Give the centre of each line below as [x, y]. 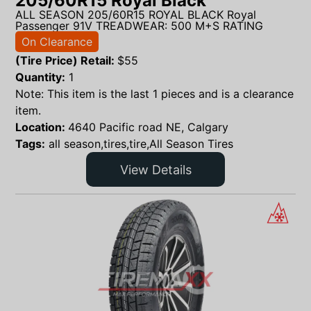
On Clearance [57, 41]
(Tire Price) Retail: [66, 61]
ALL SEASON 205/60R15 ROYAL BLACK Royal [136, 14]
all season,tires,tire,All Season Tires [141, 144]
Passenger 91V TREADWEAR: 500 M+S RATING [139, 25]
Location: [42, 127]
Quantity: [40, 77]
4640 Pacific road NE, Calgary [148, 127]
